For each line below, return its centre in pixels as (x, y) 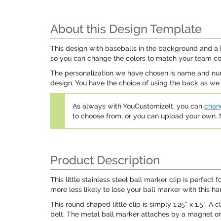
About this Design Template (126, 29)
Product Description (105, 160)
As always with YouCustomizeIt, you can (138, 106)
